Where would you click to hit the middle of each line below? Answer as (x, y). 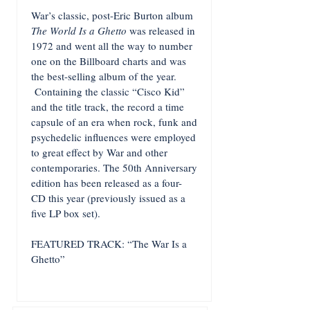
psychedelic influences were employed (113, 137)
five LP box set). (66, 213)
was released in (161, 30)
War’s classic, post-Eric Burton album (112, 15)
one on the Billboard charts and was (109, 61)
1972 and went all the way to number (112, 46)
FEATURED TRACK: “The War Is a (109, 244)
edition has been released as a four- (107, 183)
